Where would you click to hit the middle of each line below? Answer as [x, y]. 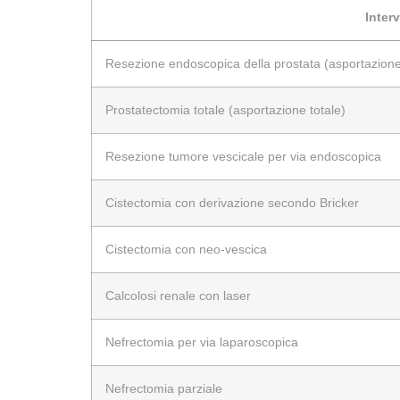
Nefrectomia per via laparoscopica [202, 342]
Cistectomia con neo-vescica [186, 249]
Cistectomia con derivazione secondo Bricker [232, 202]
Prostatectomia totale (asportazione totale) [225, 109]
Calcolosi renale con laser [178, 295]
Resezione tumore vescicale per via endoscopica [243, 156]
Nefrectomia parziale [164, 388]
